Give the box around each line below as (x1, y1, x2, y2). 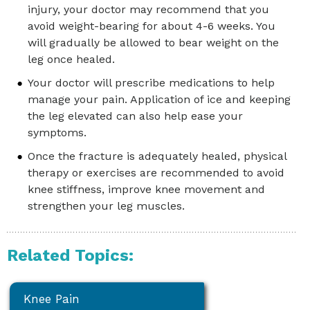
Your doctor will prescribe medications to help (28, 76, 275, 90)
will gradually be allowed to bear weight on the (28, 36, 279, 50)
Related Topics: (7, 246, 134, 266)
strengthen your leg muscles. (28, 199, 185, 213)
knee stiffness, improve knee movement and (28, 183, 265, 197)
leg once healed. (28, 53, 115, 66)
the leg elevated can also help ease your (28, 109, 243, 123)
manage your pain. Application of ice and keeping (28, 93, 291, 107)
